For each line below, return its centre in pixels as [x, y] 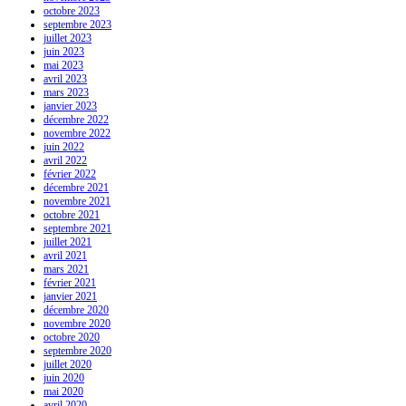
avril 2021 [65, 256]
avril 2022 [65, 161]
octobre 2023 [72, 11]
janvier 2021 [70, 297]
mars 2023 [66, 93]
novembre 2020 [77, 324]
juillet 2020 [68, 365]
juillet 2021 [68, 242]
